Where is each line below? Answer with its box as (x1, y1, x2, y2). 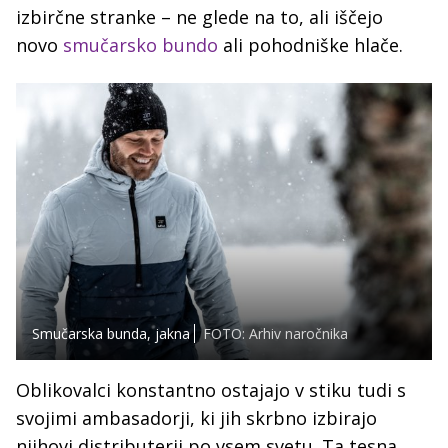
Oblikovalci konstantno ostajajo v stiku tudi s (16, 378, 406, 403)
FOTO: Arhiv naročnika (203, 324, 348, 344)
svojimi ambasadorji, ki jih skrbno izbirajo (16, 406, 377, 431)
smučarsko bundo (63, 33, 218, 58)
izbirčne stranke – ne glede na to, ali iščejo (16, 5, 383, 30)
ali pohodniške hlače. (218, 33, 408, 58)
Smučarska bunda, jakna (32, 324, 190, 344)
